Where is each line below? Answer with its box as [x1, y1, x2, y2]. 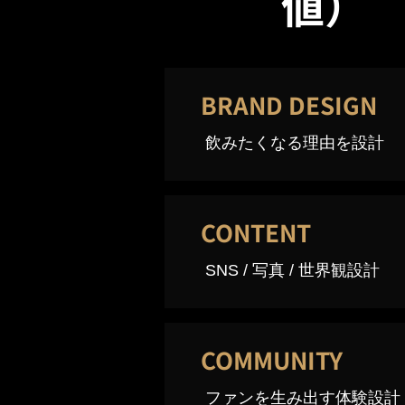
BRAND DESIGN [201, 88, 377, 121]
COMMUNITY [201, 343, 343, 376]
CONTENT [201, 215, 311, 249]
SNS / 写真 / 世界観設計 [205, 261, 380, 279]
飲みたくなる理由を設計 [205, 134, 384, 152]
